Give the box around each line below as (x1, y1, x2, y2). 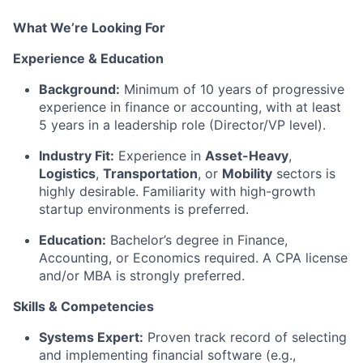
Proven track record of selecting (143, 329, 347, 346)
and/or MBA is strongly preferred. (39, 267, 245, 284)
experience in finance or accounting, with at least (39, 99, 341, 116)
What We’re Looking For (13, 19, 165, 36)
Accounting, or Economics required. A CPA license (39, 250, 348, 267)
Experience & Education (13, 50, 164, 67)
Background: (39, 81, 120, 98)
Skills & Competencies (13, 298, 154, 315)
